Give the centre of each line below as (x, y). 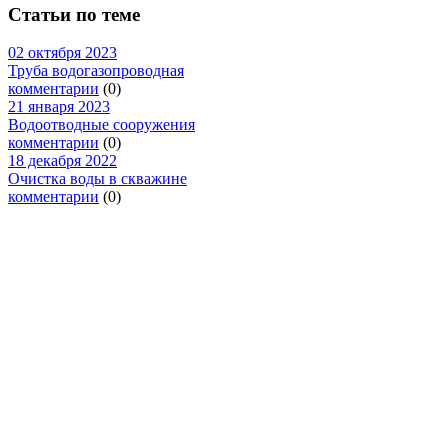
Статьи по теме (74, 14)
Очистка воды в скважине (97, 179)
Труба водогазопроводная (96, 71)
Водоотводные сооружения (101, 125)
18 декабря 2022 (62, 161)
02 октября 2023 (62, 53)
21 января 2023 (59, 107)
